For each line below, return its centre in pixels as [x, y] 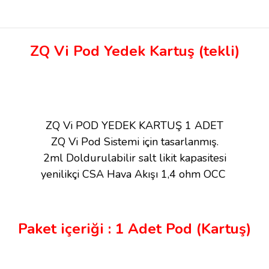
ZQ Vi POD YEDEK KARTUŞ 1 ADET [134, 125]
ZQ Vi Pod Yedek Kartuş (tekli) [134, 51]
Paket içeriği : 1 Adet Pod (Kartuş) [134, 229]
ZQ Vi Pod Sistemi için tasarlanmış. [134, 142]
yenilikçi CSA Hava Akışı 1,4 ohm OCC [134, 174]
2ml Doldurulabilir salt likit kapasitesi [134, 158]
